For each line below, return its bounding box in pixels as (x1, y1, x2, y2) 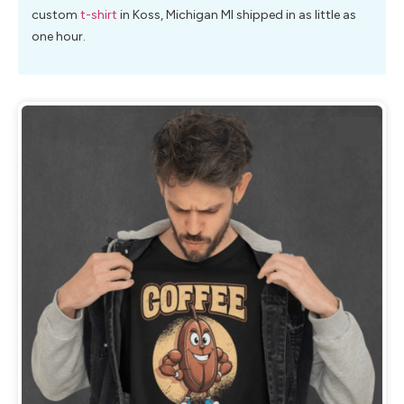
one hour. (32, 29, 86, 45)
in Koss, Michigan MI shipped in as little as (117, 7, 356, 23)
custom (32, 7, 80, 23)
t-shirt (80, 7, 117, 23)
